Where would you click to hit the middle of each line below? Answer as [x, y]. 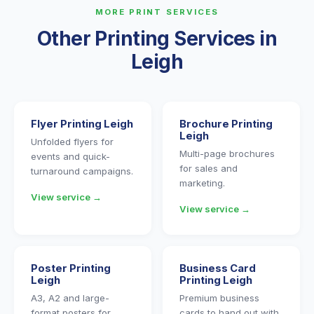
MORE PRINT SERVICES [157, 12]
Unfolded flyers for [72, 142]
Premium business [219, 298]
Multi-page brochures [227, 153]
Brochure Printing [226, 124]
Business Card [218, 268]
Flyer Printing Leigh [82, 124]
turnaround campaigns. [82, 171]
